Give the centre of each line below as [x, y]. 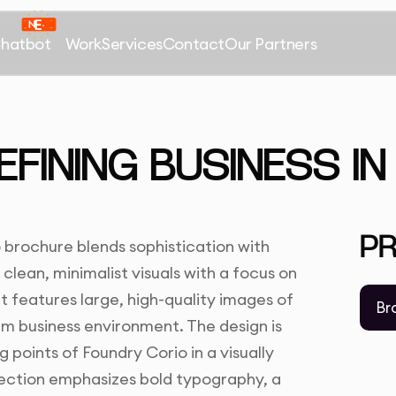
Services [132, 43]
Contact [194, 43]
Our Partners [271, 43]
